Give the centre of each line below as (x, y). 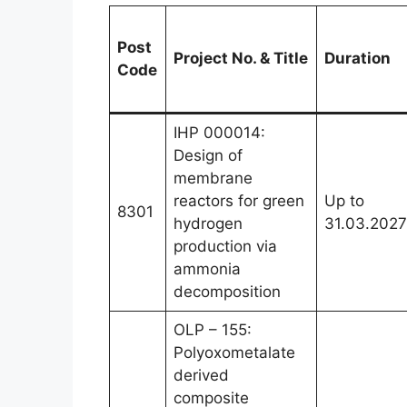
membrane (213, 178)
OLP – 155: (213, 329)
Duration (357, 58)
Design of (208, 155)
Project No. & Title (241, 58)
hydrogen (208, 223)
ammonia (207, 268)
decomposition (227, 291)
